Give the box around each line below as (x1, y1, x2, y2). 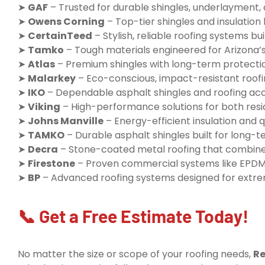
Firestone (28, 157, 75, 171)
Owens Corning (28, 15, 105, 29)
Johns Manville (28, 114, 104, 128)
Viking (28, 100, 60, 114)
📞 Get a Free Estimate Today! (18, 205, 248, 227)
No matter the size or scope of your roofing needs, (18, 247, 253, 261)
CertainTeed (28, 29, 92, 43)
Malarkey (28, 72, 76, 86)
